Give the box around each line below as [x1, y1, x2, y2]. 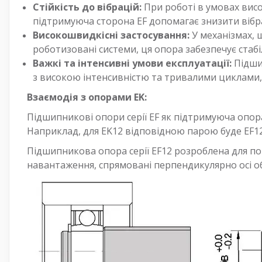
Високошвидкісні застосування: [33, 28, 189, 42]
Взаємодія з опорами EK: [27, 90, 147, 104]
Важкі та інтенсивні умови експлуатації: [33, 56, 232, 70]
